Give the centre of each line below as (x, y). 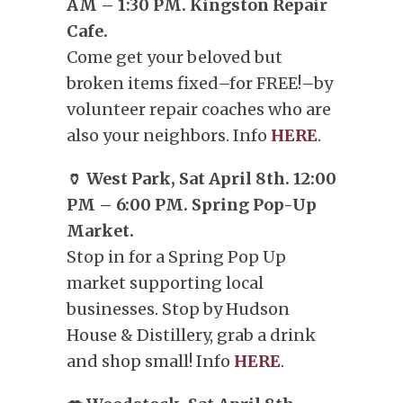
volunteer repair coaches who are (199, 109)
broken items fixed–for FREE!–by (200, 83)
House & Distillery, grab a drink (191, 335)
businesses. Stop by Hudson (178, 309)
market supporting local (165, 283)
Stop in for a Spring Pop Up (176, 257)
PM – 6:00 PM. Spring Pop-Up (192, 205)
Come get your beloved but (175, 57)
